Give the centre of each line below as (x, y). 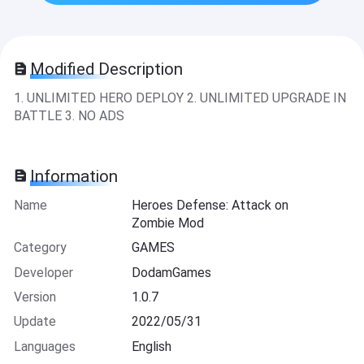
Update (35, 322)
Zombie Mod (168, 223)
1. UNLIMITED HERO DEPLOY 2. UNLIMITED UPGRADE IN (180, 98)
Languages (44, 346)
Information (74, 176)
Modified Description (107, 69)
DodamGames (172, 272)
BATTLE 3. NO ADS (69, 116)
